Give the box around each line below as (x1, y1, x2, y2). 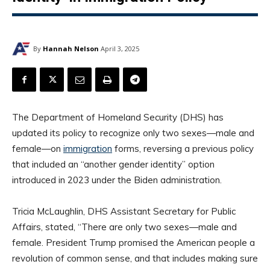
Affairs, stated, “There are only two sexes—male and (12, 221, 237, 233)
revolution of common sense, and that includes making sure (12, 253, 258, 265)
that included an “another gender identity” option (12, 159, 215, 171)
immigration (63, 143, 112, 155)
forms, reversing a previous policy (112, 143, 254, 155)
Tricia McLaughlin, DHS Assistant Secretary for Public (12, 206, 236, 218)
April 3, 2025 (101, 44, 139, 54)
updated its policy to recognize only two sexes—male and (12, 127, 254, 139)
